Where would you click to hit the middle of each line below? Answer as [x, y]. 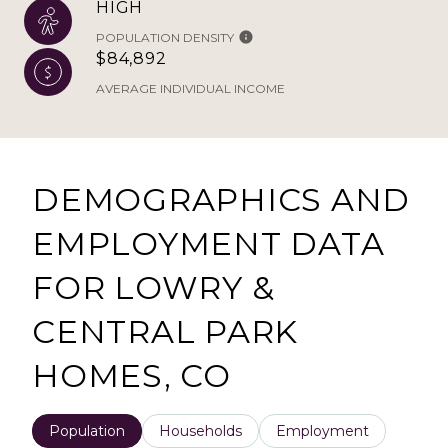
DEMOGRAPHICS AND [221, 199]
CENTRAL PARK [165, 331]
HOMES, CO [131, 375]
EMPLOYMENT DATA [208, 243]
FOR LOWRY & [153, 287]
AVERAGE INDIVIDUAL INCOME [190, 88]
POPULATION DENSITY [165, 37]
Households [200, 430]
